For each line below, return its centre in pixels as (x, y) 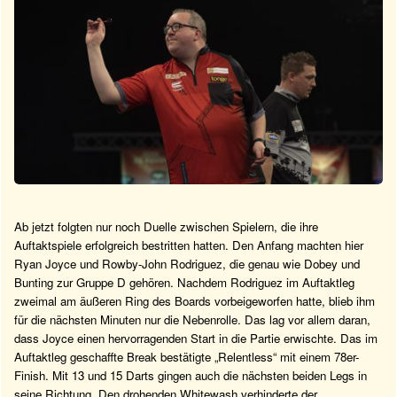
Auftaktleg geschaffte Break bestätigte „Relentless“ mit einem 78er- (187, 356)
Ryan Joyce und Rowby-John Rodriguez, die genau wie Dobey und (187, 263)
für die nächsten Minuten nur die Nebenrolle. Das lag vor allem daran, (192, 319)
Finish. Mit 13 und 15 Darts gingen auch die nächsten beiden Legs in (191, 375)
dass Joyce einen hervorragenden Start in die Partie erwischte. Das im (196, 338)
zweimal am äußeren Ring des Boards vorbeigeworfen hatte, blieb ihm (195, 300)
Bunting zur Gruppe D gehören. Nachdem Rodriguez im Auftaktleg (184, 282)
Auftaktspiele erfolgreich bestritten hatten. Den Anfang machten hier (189, 245)
